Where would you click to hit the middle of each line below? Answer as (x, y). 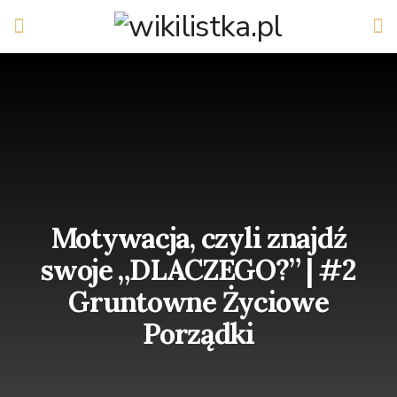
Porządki (198, 334)
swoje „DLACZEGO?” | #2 (198, 270)
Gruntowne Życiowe (198, 302)
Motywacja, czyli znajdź (198, 238)
